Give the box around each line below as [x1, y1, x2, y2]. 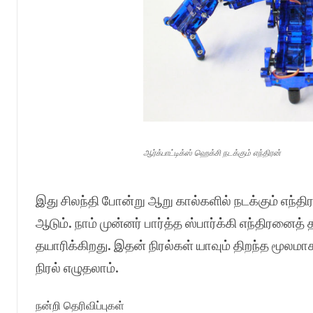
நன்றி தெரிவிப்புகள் [35, 298, 124, 312]
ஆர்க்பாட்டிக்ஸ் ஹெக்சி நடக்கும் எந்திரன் [143, 147, 282, 157]
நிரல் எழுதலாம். [35, 259, 119, 275]
